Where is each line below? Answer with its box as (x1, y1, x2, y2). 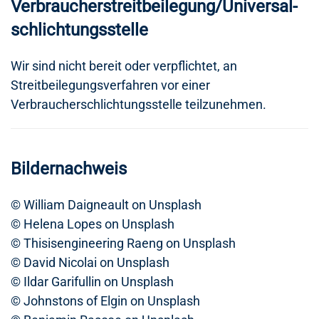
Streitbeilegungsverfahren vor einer (11, 78, 210, 93)
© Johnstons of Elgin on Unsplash (11, 293, 200, 308)
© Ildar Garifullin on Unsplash (11, 274, 174, 289)
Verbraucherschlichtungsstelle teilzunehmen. (11, 97, 266, 112)
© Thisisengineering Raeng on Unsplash (11, 236, 236, 251)
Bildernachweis (11, 159, 127, 179)
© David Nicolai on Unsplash (11, 255, 169, 270)
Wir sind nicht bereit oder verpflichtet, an (11, 58, 237, 73)
